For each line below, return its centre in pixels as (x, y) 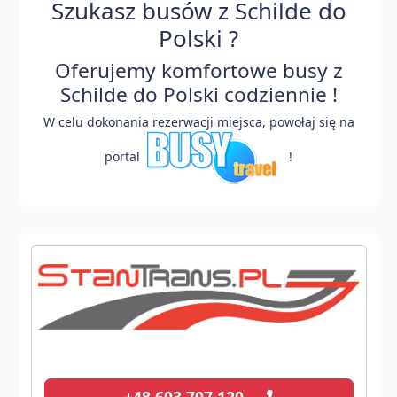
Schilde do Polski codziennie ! (198, 94)
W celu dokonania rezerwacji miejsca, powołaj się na (198, 121)
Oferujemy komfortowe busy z (198, 70)
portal (124, 156)
